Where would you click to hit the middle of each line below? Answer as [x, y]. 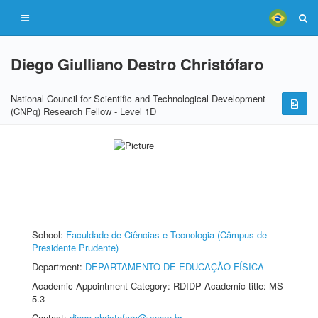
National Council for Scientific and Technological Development [138, 98]
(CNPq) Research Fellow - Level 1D [83, 111]
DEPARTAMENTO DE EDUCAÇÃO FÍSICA [175, 267]
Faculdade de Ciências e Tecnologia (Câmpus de [166, 235]
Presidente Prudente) [75, 247]
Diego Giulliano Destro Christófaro [137, 64]
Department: [59, 267]
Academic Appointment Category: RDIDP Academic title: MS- [159, 286]
